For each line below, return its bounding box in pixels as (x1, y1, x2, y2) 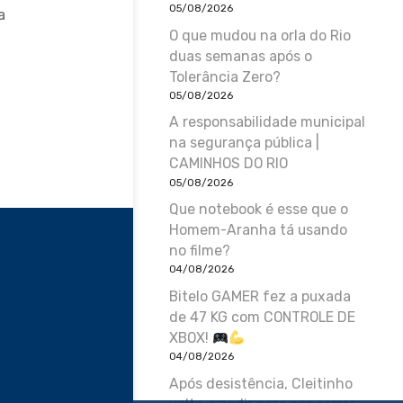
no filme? (169, 242, 230, 260)
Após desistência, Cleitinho (169, 374, 353, 392)
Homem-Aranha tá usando (169, 221, 347, 239)
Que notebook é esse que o (169, 201, 348, 219)
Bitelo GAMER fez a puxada (169, 287, 351, 305)
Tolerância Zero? (169, 67, 281, 85)
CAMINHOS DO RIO (169, 155, 288, 173)
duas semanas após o (169, 47, 312, 65)
